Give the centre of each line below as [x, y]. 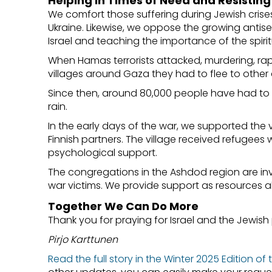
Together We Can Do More [124, 206]
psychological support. [103, 152]
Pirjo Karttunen [83, 239]
